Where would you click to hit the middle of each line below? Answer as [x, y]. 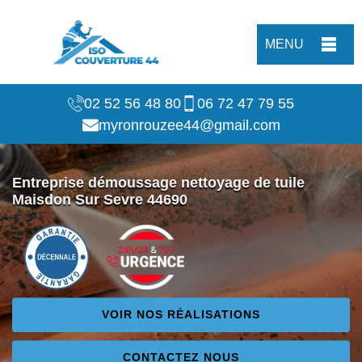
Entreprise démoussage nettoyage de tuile [158, 183]
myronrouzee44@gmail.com [189, 125]
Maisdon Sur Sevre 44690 [100, 200]
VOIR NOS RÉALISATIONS [181, 315]
